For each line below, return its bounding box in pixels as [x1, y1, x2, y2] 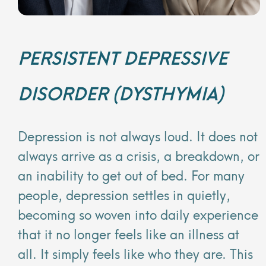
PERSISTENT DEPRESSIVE [18, 43, 227, 70]
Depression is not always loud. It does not [18, 124, 258, 145]
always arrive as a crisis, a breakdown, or [18, 144, 259, 165]
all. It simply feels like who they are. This [18, 242, 253, 263]
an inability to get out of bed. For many [18, 163, 245, 185]
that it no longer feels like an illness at [18, 222, 239, 243]
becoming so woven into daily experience [18, 202, 258, 224]
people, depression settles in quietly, [18, 183, 230, 204]
